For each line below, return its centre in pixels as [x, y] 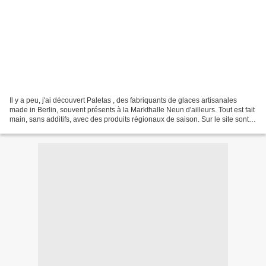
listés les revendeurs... [45, 129]
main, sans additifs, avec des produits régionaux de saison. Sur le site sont [129, 119]
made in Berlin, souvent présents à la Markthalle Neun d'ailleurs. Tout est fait [132, 110]
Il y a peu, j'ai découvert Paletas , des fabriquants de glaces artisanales [123, 100]
